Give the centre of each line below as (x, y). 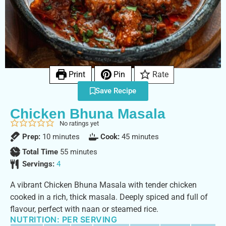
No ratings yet (79, 123)
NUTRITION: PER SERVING (64, 219)
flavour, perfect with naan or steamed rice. (84, 209)
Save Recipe (116, 91)
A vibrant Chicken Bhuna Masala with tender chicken (103, 185)
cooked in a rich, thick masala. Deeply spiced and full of (109, 197)
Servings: (39, 164)
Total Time (41, 152)
